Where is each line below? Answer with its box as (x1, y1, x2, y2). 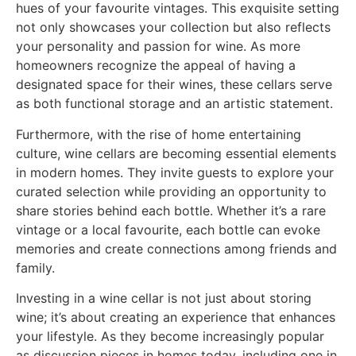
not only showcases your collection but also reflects (16, 19, 331, 36)
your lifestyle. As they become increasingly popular (16, 328, 324, 345)
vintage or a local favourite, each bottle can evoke (16, 221, 320, 238)
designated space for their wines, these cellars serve (16, 76, 332, 93)
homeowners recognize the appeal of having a (16, 57, 296, 74)
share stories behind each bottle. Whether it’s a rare (16, 202, 326, 219)
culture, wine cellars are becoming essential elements (16, 145, 336, 161)
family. (16, 259, 55, 276)
